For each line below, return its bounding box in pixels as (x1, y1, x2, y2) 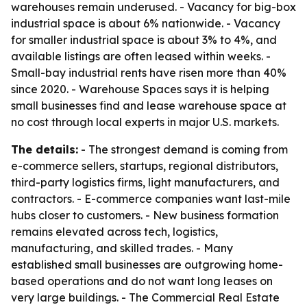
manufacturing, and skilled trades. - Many (11, 241, 233, 255)
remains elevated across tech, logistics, (11, 225, 218, 238)
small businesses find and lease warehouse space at (11, 99, 286, 112)
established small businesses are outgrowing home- (11, 258, 283, 271)
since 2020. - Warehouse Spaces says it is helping (11, 82, 269, 96)
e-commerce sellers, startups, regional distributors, (11, 159, 278, 173)
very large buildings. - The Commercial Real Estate (11, 291, 280, 304)
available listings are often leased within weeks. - (11, 49, 271, 63)
